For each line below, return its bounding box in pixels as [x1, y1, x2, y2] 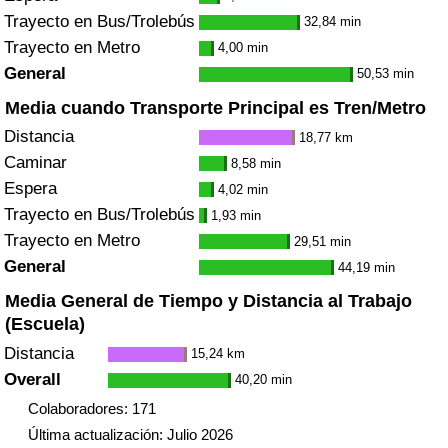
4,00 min [218, 40, 268, 56]
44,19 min [338, 259, 395, 275]
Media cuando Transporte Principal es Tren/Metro [5, 97, 426, 118]
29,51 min [294, 233, 351, 249]
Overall [4, 369, 61, 389]
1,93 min [211, 207, 261, 223]
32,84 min [304, 14, 361, 30]
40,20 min [235, 372, 292, 388]
